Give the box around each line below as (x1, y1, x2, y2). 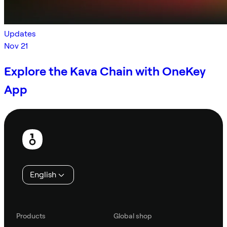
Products (16, 211, 46, 220)
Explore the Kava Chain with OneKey (4, 63, 206, 79)
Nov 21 (4, 41, 28, 51)
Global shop (113, 211, 152, 220)
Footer (4, 120, 41, 135)
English (30, 169, 56, 179)
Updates (4, 28, 35, 39)
